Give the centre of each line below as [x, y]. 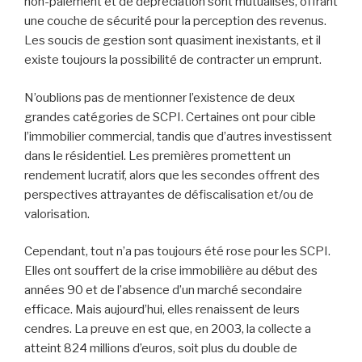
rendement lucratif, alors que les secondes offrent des [172, 175]
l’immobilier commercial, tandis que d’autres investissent [178, 136]
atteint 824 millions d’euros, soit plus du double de [161, 349]
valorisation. [57, 214]
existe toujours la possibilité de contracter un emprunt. [173, 60]
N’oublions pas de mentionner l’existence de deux [160, 97]
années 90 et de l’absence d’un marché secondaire [163, 290]
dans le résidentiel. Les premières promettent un [158, 156]
